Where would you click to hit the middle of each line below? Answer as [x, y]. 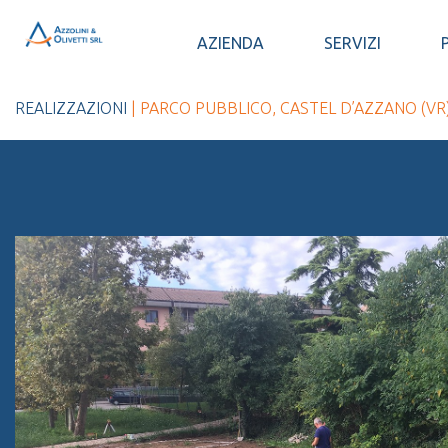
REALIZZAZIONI [71, 108]
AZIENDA [230, 43]
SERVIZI [352, 43]
